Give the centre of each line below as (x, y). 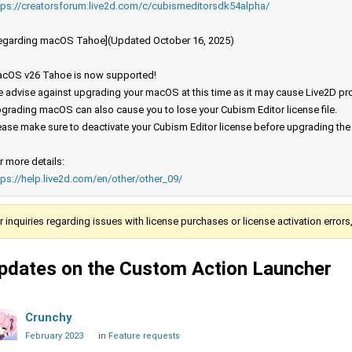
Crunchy (49, 318)
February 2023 (54, 336)
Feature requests (144, 336)
